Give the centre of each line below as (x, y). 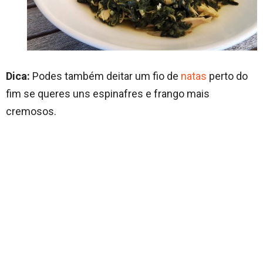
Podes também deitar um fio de (105, 76)
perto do (227, 76)
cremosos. (31, 112)
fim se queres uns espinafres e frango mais (108, 94)
